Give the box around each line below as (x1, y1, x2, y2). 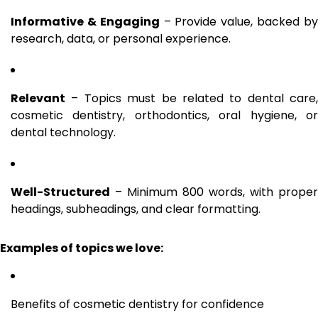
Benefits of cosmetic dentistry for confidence (11, 295, 264, 312)
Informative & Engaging (11, 13, 160, 30)
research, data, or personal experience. (11, 30, 231, 47)
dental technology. (11, 124, 116, 141)
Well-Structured (11, 183, 110, 200)
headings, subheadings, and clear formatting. (11, 200, 261, 217)
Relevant (11, 89, 65, 106)
